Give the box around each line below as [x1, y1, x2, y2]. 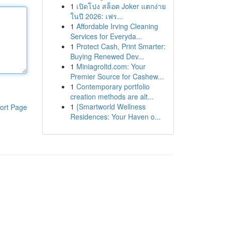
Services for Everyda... [70, 31, 142, 41]
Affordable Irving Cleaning [76, 21, 158, 31]
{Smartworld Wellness [76, 101, 146, 111]
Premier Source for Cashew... [70, 71, 164, 81]
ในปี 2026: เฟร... [70, 11, 123, 21]
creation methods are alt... [70, 91, 154, 101]
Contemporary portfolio [76, 81, 150, 91]
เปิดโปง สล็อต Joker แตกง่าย [76, 1, 166, 11]
